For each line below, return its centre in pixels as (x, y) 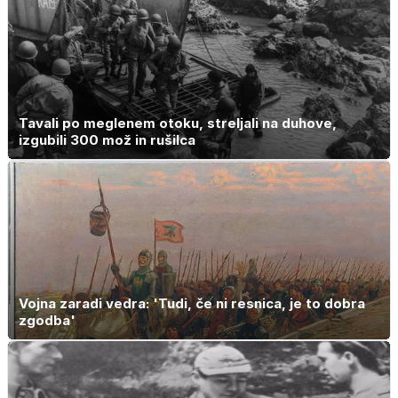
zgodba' (47, 320)
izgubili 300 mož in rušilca (107, 140)
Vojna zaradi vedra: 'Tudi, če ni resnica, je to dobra (192, 303)
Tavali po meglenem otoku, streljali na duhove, (178, 123)
